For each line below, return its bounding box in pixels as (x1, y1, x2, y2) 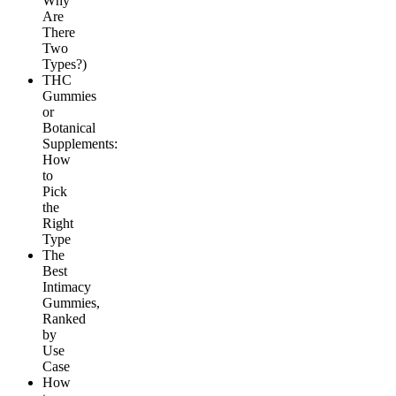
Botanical (42, 120, 95, 136)
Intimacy (42, 279, 91, 295)
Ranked (42, 311, 86, 327)
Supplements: (42, 136, 118, 152)
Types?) (42, 57, 87, 72)
